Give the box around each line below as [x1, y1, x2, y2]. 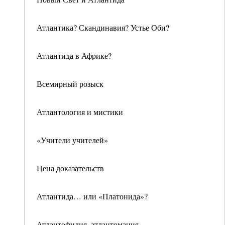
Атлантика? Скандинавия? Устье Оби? [37, 22, 169, 33]
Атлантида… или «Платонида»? [37, 191, 148, 201]
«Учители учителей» [37, 135, 108, 145]
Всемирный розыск [37, 78, 103, 89]
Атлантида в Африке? [37, 50, 111, 61]
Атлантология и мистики [37, 106, 123, 117]
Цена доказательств [37, 163, 104, 173]
